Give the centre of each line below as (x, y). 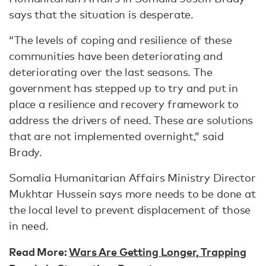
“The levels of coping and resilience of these (121, 40)
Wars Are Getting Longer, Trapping (158, 251)
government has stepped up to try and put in (124, 88)
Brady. (26, 152)
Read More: (39, 251)
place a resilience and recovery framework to (124, 104)
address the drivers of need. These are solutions (131, 120)
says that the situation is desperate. (102, 14)
